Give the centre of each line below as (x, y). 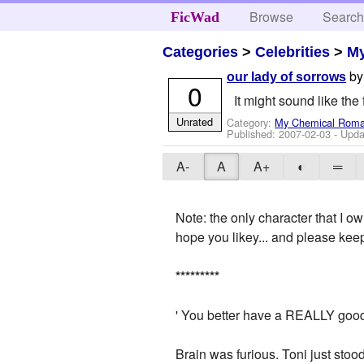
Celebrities (293, 52)
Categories (201, 52)
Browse (272, 17)
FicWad (195, 17)
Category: (251, 122)
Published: (253, 133)
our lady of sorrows (287, 77)
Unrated (195, 121)
